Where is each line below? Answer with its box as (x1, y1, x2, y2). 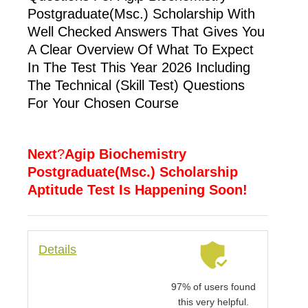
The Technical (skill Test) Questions (27, 77, 245, 93)
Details (38, 242, 77, 256)
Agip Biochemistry (65, 146, 187, 162)
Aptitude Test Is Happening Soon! (27, 181, 248, 197)
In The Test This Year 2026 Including (27, 59, 251, 75)
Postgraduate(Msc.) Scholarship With (27, 5, 256, 21)
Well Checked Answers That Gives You (27, 23, 265, 39)
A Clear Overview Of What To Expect (27, 41, 254, 57)
